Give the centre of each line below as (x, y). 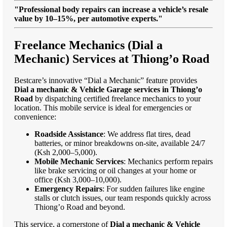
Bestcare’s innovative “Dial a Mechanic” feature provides (106, 81)
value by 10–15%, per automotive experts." (88, 19)
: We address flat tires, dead (147, 134)
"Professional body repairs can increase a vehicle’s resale (111, 10)
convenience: (35, 117)
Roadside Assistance (69, 134)
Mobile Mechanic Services (79, 162)
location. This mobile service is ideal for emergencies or (103, 108)
